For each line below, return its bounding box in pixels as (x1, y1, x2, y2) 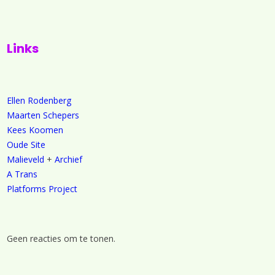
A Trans (7, 168, 37, 180)
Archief (55, 153, 82, 165)
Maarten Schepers (7, 109, 79, 121)
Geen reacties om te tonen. (7, 233, 115, 244)
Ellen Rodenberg (7, 95, 71, 106)
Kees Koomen (7, 124, 63, 136)
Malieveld (7, 153, 44, 165)
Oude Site (7, 139, 45, 150)
